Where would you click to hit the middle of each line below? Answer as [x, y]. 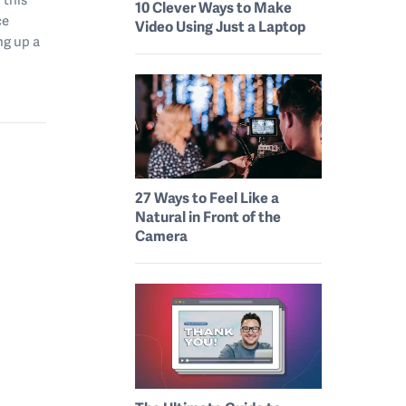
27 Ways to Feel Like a [208, 198]
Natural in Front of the [208, 217]
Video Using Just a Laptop [221, 25]
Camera [162, 236]
